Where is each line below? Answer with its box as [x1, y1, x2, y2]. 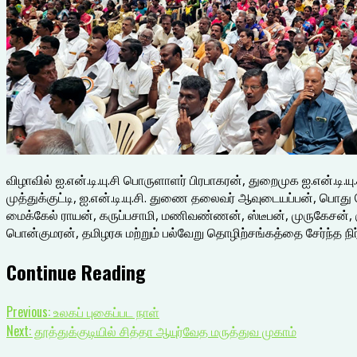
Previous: [6, 301, 50, 321]
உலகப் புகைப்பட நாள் [50, 301, 159, 321]
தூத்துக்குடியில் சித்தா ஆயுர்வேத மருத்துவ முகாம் [31, 320, 296, 340]
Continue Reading [6, 257, 146, 286]
